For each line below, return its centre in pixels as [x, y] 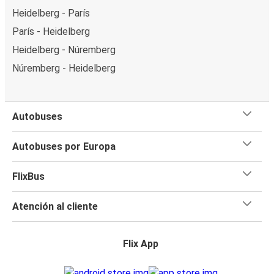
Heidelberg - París [51, 13]
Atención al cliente [55, 206]
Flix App [141, 243]
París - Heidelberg [51, 31]
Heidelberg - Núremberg [64, 50]
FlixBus [28, 176]
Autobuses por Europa [64, 146]
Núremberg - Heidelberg [64, 68]
